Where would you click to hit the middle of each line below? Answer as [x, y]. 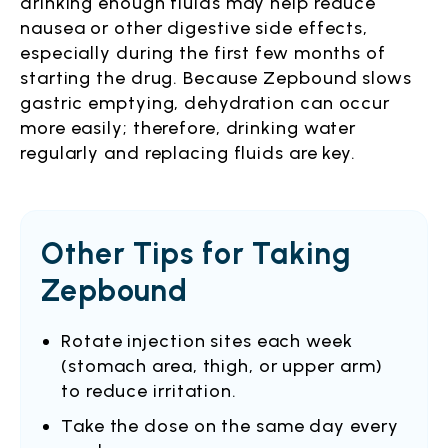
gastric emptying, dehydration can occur [205, 103]
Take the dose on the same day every [230, 426]
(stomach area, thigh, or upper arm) [222, 366]
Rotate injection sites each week [207, 341]
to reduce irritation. [149, 391]
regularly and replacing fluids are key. [188, 153]
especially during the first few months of [203, 53]
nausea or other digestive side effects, [194, 28]
